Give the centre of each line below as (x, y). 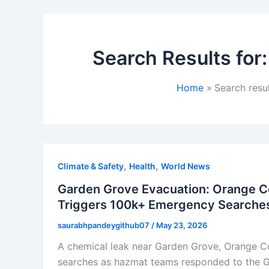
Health (142, 166)
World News (186, 166)
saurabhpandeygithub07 (104, 225)
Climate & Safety (91, 166)
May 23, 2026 (182, 225)
